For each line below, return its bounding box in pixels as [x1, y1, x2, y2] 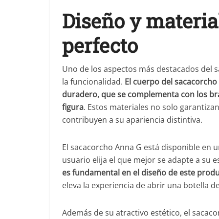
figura [62, 102, 84, 112]
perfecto [62, 32, 138, 58]
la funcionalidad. [62, 76, 125, 87]
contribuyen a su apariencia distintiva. [62, 114, 202, 125]
